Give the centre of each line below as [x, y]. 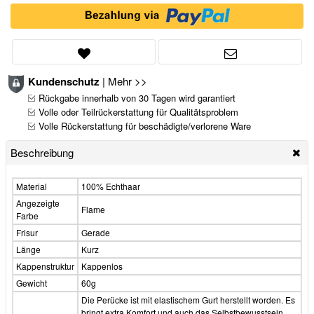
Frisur [27, 232]
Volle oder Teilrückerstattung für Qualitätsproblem [138, 111]
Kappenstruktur [45, 266]
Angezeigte [38, 203]
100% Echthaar [111, 186]
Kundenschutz [64, 81]
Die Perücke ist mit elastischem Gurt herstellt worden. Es [188, 299]
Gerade [96, 232]
